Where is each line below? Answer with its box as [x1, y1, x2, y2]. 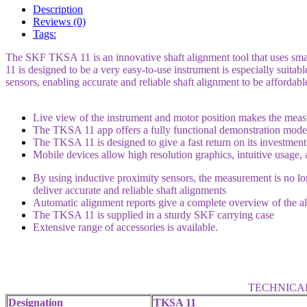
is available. [164, 221, 218, 233]
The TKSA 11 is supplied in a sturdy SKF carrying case [33, 208, 274, 221]
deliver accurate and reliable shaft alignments [33, 184, 226, 196]
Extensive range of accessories [33, 221, 164, 233]
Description [33, 3, 83, 15]
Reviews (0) [33, 15, 86, 27]
